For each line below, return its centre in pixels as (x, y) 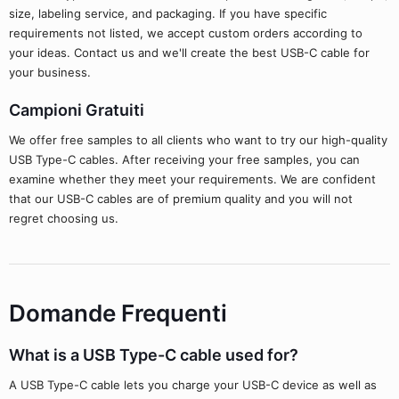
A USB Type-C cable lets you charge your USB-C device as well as (193, 385)
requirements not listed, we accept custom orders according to (186, 33)
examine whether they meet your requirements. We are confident (192, 179)
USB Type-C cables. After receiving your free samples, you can (184, 159)
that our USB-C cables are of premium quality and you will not (181, 199)
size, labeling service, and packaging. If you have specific (168, 13)
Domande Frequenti (118, 313)
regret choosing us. (64, 218)
